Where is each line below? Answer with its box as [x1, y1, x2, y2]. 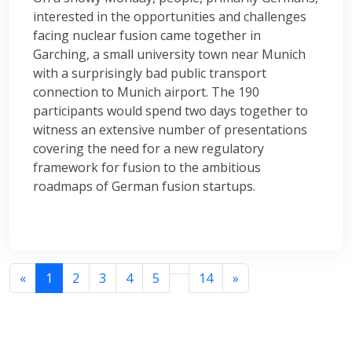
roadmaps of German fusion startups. [33, 177, 255, 195]
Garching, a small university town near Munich [33, 45, 306, 63]
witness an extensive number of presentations [33, 120, 307, 138]
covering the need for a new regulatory [33, 139, 264, 157]
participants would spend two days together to [33, 101, 308, 119]
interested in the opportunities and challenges [33, 7, 306, 25]
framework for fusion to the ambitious [33, 158, 261, 176]
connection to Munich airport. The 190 [33, 82, 259, 101]
